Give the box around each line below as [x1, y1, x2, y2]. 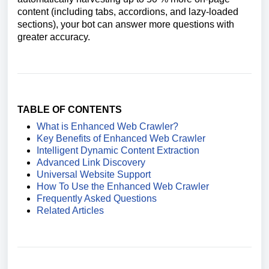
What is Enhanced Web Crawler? [37, 121, 178, 131]
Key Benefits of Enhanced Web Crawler [37, 133, 205, 144]
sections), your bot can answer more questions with [17, 19, 234, 29]
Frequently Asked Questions [37, 193, 157, 204]
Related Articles [37, 205, 104, 216]
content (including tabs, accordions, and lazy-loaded [17, 7, 238, 17]
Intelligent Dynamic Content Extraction [37, 145, 199, 156]
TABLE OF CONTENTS [17, 104, 122, 115]
